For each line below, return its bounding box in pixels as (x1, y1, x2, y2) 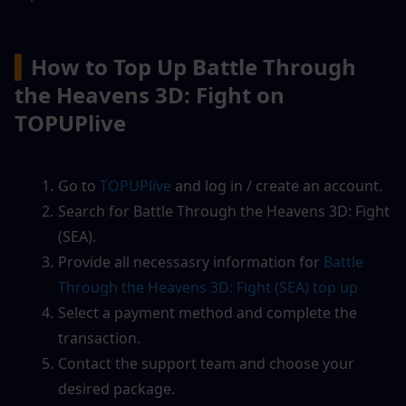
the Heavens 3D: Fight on (14, 79, 285, 110)
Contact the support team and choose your (57, 353, 354, 373)
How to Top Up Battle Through (31, 51, 356, 82)
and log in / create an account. (170, 175, 382, 196)
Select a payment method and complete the (57, 302, 357, 323)
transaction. (58, 327, 140, 348)
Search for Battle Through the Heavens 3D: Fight (57, 200, 390, 221)
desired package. (58, 378, 175, 399)
